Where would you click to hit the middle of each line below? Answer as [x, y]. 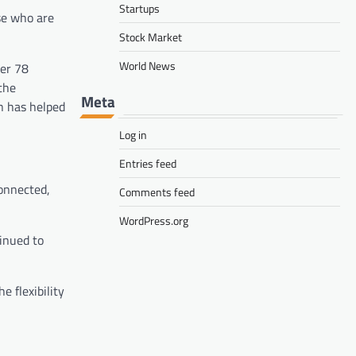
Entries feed [148, 163]
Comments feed [157, 192]
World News [147, 65]
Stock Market [151, 37]
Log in [133, 134]
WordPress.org [154, 220]
